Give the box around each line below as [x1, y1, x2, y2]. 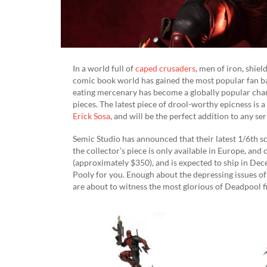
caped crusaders [135, 63, 195, 73]
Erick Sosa [73, 110, 110, 121]
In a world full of [73, 63, 135, 73]
